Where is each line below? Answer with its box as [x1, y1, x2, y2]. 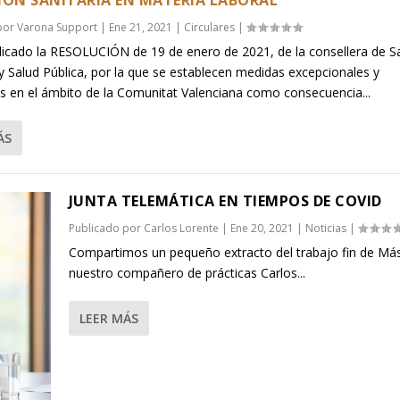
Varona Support [17, 20, 98, 36]
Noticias [304, 221, 346, 237]
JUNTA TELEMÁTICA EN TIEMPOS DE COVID [68, 191, 382, 212]
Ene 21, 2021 [109, 20, 173, 36]
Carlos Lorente [143, 221, 219, 237]
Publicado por [68, 221, 144, 237]
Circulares [184, 20, 236, 36]
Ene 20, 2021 [229, 221, 294, 237]
